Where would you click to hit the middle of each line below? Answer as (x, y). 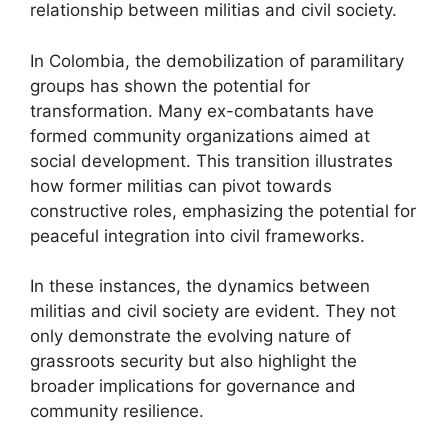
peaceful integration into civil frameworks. (197, 235)
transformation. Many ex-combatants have (202, 110)
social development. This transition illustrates (211, 160)
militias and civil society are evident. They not (213, 311)
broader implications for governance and (193, 386)
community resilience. (117, 411)
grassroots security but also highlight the (193, 361)
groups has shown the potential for (170, 85)
